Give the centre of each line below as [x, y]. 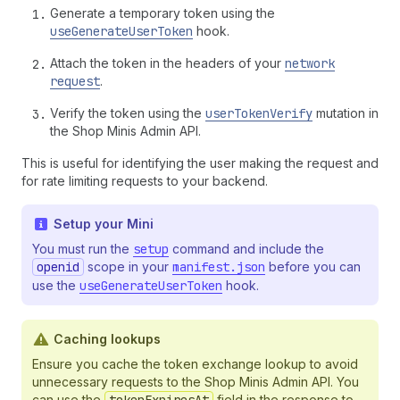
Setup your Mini [104, 224]
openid [58, 267]
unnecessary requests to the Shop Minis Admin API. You [196, 382]
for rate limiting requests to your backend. [145, 181]
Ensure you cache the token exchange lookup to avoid [195, 364]
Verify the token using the [128, 113]
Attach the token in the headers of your [167, 63]
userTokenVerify [259, 113]
